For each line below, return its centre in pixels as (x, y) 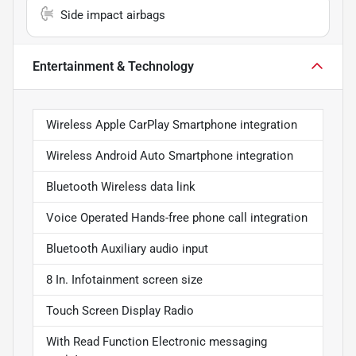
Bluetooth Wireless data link (121, 186)
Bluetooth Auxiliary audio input (127, 248)
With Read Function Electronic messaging (157, 341)
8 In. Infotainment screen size (124, 279)
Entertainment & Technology (113, 66)
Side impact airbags (113, 15)
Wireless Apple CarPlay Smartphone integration (172, 124)
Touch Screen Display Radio (120, 310)
